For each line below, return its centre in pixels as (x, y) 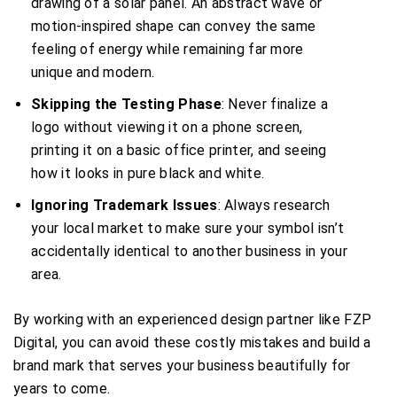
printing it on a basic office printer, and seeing (179, 150)
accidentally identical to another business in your (189, 251)
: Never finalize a (275, 104)
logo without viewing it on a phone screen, (167, 127)
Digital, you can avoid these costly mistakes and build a (192, 342)
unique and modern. (93, 72)
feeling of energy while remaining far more (167, 49)
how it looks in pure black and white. (148, 173)
